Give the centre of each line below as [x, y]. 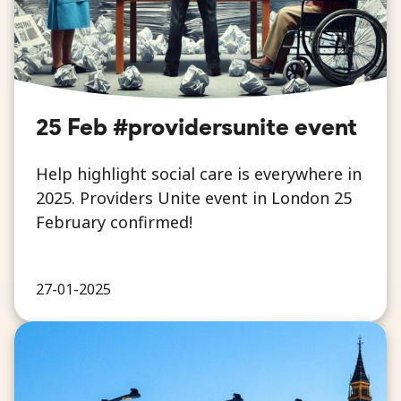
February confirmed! [114, 222]
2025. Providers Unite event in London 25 [194, 198]
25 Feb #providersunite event [196, 127]
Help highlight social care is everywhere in [199, 174]
